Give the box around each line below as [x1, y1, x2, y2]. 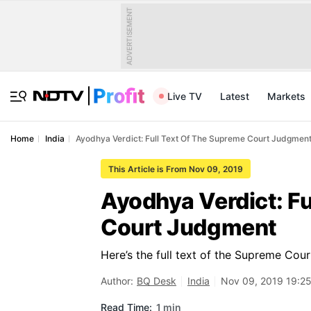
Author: [101, 275, 133, 287]
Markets [267, 90, 305, 102]
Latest [220, 90, 249, 102]
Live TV [167, 90, 202, 102]
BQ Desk [137, 275, 176, 287]
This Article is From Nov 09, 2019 [108, 164, 243, 174]
